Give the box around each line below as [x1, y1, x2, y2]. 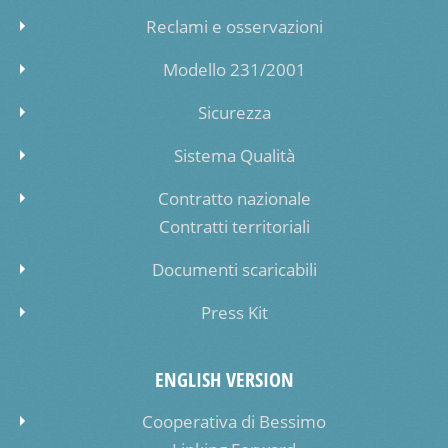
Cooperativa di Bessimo [142, 409, 326, 433]
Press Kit [200, 300, 268, 324]
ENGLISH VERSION [154, 365, 294, 393]
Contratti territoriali [158, 214, 310, 238]
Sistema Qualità [173, 143, 295, 167]
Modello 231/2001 [162, 57, 306, 81]
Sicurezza [197, 100, 271, 124]
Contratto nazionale [157, 186, 311, 210]
